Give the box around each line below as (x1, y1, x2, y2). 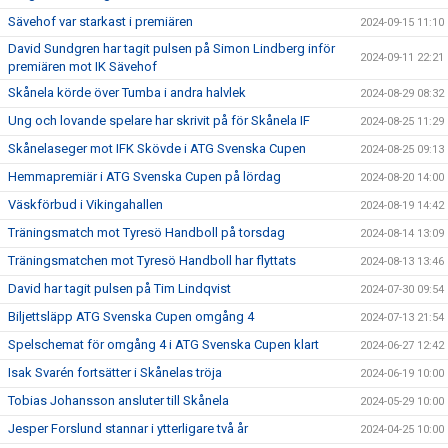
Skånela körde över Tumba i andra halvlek (8, 84, 246, 100)
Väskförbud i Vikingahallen (8, 196, 163, 212)
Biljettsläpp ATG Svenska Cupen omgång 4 (8, 308, 254, 324)
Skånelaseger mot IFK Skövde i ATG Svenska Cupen (8, 140, 306, 156)
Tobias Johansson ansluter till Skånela (8, 392, 229, 408)
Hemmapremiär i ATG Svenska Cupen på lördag (8, 168, 281, 184)
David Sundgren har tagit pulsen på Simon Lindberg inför (8, 40, 335, 56)
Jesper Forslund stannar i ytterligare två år (8, 420, 248, 436)
